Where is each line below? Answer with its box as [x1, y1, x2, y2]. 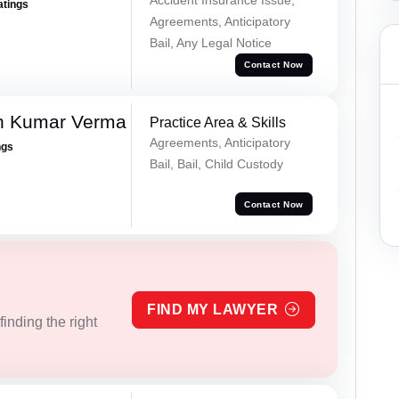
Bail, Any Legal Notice [149, 35, 272, 50]
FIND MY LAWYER [147, 301, 279, 317]
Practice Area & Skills [149, 114, 286, 130]
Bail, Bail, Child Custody [149, 156, 283, 171]
